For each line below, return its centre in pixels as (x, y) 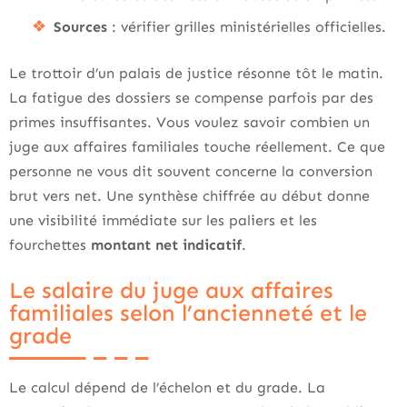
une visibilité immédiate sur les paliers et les (163, 220)
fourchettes (50, 245)
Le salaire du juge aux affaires (171, 291)
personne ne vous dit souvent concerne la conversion (191, 171)
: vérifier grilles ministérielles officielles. (247, 27)
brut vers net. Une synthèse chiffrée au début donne (189, 196)
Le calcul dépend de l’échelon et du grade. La (167, 387)
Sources (80, 27)
